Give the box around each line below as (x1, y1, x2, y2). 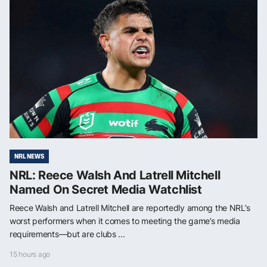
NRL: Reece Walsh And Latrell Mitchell (10, 167, 221, 182)
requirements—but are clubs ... (10, 228, 125, 239)
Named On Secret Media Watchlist (10, 182, 202, 197)
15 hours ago (10, 249, 51, 259)
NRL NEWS (14, 151, 44, 161)
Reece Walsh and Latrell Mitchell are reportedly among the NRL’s (10, 202, 250, 213)
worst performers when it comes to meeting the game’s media (10, 215, 240, 226)
